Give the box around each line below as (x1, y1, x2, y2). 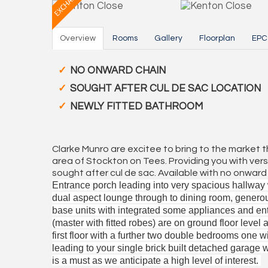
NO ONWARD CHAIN (70, 65, 166, 76)
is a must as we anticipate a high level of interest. (52, 255, 261, 266)
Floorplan (199, 34, 235, 42)
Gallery (154, 34, 182, 42)
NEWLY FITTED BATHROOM (70, 101, 203, 112)
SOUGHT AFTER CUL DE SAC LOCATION (70, 83, 261, 94)
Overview (60, 34, 96, 42)
